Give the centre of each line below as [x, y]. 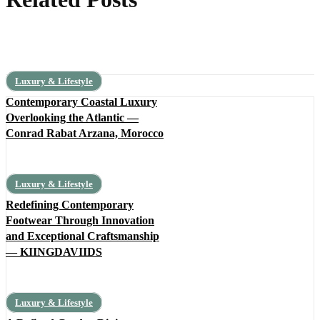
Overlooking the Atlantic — [72, 117]
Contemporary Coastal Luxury [81, 101]
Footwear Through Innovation [80, 220]
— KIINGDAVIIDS [54, 251]
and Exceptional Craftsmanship [82, 236]
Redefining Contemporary [70, 204]
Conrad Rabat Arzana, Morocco [85, 133]
